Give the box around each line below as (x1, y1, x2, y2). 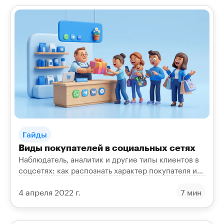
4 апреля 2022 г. (18, 185, 81, 198)
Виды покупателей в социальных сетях (18, 142, 195, 153)
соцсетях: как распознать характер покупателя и (18, 163, 197, 176)
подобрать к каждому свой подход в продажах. (18, 174, 190, 187)
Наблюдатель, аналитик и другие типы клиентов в (18, 152, 199, 165)
